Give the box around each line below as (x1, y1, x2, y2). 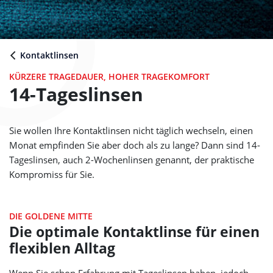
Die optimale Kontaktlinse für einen (9, 222, 260, 241)
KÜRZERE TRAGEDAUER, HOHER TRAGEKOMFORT (9, 71, 210, 82)
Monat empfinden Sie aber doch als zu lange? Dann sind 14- (9, 139, 260, 152)
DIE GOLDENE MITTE (9, 210, 93, 222)
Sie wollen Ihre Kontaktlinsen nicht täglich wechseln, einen (9, 124, 253, 137)
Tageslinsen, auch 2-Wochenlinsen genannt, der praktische (9, 154, 254, 166)
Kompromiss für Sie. (9, 168, 94, 181)
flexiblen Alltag (9, 238, 115, 258)
